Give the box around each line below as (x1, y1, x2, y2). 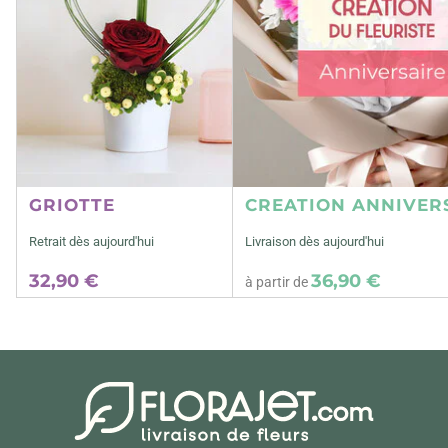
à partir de (245, 274, 312, 290)
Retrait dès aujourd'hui (29, 234, 154, 249)
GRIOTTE (29, 195, 115, 215)
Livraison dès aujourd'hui (245, 234, 385, 249)
